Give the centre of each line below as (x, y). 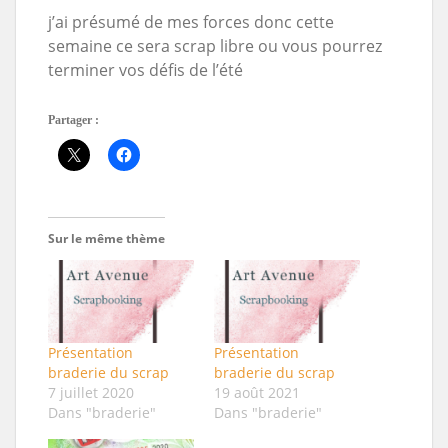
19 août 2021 (257, 392)
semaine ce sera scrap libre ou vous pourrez (215, 45)
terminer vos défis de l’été (145, 69)
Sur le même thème (106, 238)
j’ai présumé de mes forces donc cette (191, 21)
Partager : (73, 119)
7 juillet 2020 (91, 392)
